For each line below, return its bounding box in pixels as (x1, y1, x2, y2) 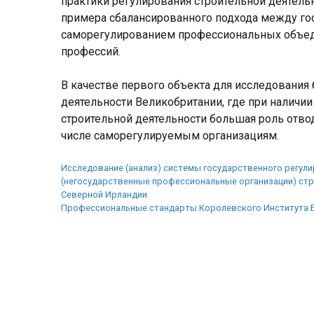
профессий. (61, 44, 121, 58)
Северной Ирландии (61, 189, 147, 200)
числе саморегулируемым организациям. (61, 128, 279, 142)
